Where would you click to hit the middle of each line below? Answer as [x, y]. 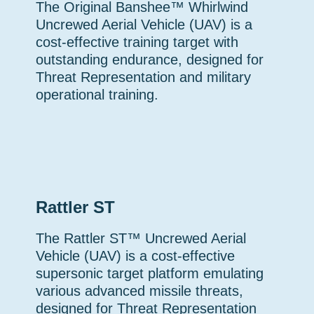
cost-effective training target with [137, 42]
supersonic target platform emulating [149, 273]
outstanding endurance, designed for [149, 60]
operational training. [97, 95]
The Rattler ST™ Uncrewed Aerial [141, 238]
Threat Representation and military [143, 77]
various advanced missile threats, [139, 291]
